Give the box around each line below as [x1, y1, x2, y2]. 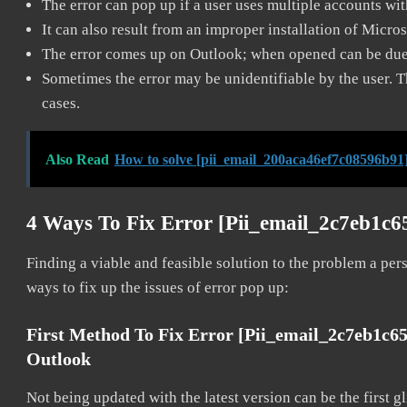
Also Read [45, 152, 109, 167]
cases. [42, 94, 84, 112]
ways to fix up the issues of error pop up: [26, 279, 289, 296]
